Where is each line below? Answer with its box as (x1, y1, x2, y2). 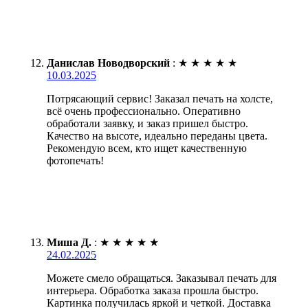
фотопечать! (47, 155, 104, 167)
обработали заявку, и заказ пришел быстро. (47, 118, 248, 130)
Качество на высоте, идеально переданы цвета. (47, 130, 267, 142)
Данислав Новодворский (47, 57, 170, 69)
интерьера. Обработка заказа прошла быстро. (47, 285, 258, 297)
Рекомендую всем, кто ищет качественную (47, 142, 247, 155)
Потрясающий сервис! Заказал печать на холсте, (47, 93, 273, 105)
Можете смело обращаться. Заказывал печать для (47, 272, 276, 285)
